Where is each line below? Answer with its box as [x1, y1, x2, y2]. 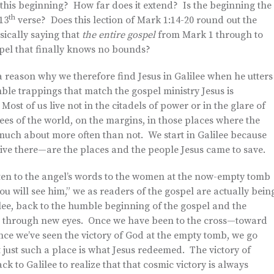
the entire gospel [82, 29, 158, 41]
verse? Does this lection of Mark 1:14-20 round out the [15, 14, 257, 26]
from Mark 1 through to [158, 29, 263, 41]
